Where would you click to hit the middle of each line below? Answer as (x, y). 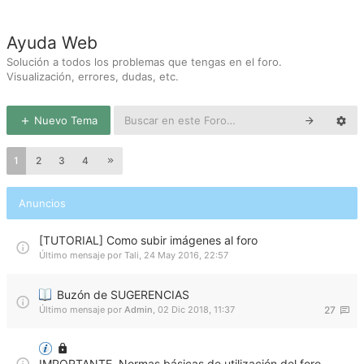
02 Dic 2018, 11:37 (196, 310)
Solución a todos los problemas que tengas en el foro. (144, 62)
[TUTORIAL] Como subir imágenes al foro (148, 240)
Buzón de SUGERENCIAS (123, 295)
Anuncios (42, 203)
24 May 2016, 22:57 (186, 255)
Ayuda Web (52, 43)
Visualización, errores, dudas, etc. (93, 76)
